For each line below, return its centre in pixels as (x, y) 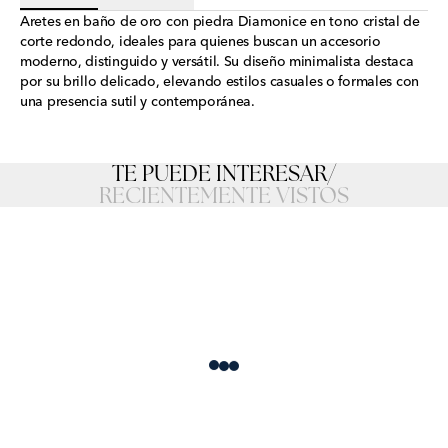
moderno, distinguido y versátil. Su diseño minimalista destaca (217, 61)
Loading (252, 377)
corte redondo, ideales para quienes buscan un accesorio (200, 41)
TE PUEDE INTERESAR (219, 173)
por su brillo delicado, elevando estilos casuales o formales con (220, 81)
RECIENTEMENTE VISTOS (224, 195)
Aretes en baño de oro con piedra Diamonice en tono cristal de (220, 21)
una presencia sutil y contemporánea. (137, 101)
